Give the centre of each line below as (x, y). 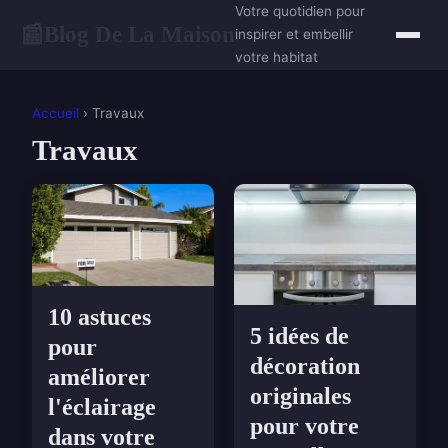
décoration (305, 366)
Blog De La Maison (139, 34)
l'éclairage (102, 407)
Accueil (55, 113)
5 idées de (299, 336)
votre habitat (276, 57)
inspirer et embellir (294, 34)
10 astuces (99, 317)
